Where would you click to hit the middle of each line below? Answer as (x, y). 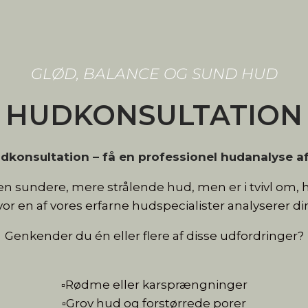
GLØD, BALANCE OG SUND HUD (154, 74)
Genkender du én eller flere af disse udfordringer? (154, 235)
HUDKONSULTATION (154, 115)
